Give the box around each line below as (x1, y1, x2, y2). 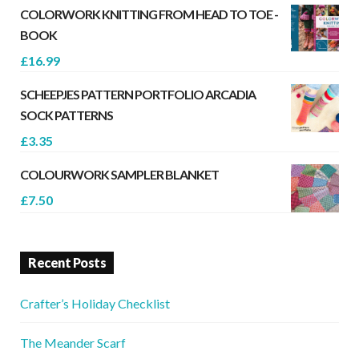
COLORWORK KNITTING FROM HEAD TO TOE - (20, 6, 278, 22)
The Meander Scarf (20, 335, 126, 351)
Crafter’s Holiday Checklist (20, 296, 170, 312)
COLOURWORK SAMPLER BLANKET (20, 167, 219, 183)
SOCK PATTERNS (20, 107, 113, 123)
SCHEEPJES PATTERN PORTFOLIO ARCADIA (20, 87, 256, 103)
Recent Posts (28, 255, 106, 271)
